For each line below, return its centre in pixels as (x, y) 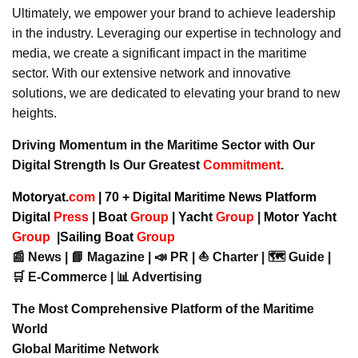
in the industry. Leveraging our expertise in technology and (177, 33)
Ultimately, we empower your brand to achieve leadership (174, 13)
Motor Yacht (300, 217)
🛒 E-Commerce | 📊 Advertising (107, 276)
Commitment (242, 165)
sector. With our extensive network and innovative (151, 73)
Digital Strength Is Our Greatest (107, 165)
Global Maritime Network (86, 348)
